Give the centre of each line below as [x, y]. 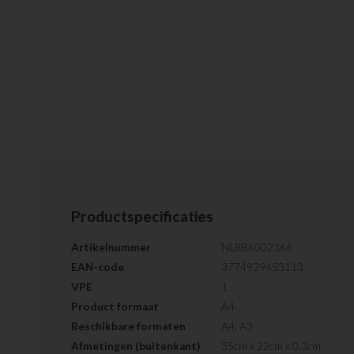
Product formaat [115, 306]
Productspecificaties [142, 216]
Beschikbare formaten [128, 326]
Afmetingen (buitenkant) [136, 346]
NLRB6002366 [257, 247]
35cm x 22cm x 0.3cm [271, 346]
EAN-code [98, 267]
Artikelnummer [111, 247]
